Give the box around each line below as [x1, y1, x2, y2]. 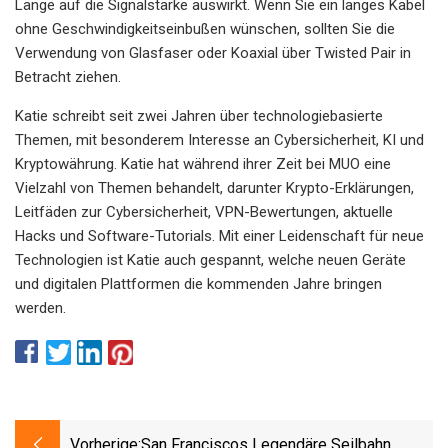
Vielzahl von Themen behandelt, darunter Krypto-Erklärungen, [15, 178, 414, 197]
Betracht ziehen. [15, 67, 121, 86]
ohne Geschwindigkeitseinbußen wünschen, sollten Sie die [15, 19, 395, 38]
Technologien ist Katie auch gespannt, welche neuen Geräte [15, 250, 406, 269]
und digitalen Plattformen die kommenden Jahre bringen [15, 274, 382, 293]
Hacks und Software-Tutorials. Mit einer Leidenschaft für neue [15, 226, 424, 245]
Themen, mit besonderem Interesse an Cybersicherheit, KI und [15, 130, 424, 149]
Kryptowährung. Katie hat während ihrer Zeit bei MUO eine [15, 154, 391, 173]
